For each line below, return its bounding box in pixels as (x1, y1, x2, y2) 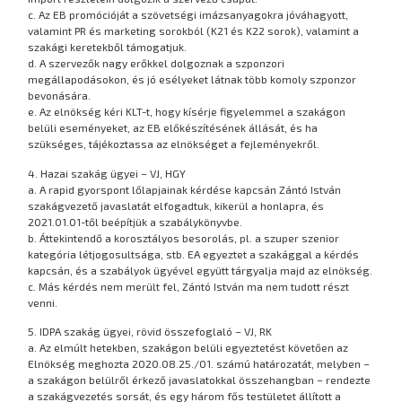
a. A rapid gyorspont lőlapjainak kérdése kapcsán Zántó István (28, 182, 342, 196)
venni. (28, 295, 58, 309)
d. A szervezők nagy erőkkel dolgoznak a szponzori (28, 57, 285, 70)
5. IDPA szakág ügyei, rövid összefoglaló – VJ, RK (28, 325, 273, 338)
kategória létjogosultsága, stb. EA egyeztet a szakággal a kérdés (28, 247, 360, 260)
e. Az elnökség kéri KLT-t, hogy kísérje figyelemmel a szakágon (28, 105, 346, 118)
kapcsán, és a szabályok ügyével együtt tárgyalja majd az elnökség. (28, 263, 373, 276)
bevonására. (28, 89, 92, 102)
